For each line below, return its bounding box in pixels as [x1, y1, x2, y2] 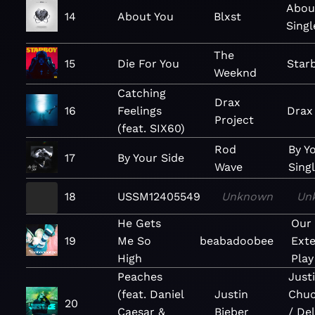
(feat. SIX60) [117, 122, 185, 135]
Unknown [221, 189, 273, 203]
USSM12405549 [117, 189, 200, 203]
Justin [214, 288, 249, 301]
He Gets [117, 217, 161, 230]
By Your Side [117, 151, 184, 165]
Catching [117, 86, 166, 100]
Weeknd [214, 65, 257, 79]
